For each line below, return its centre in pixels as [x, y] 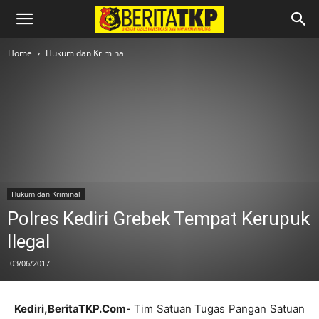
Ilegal [28, 241]
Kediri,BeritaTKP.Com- [74, 309]
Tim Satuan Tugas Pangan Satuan [219, 309]
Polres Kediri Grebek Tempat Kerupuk [158, 219]
